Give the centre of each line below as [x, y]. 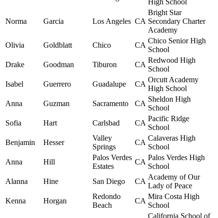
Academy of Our [174, 177]
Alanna [17, 182]
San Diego [109, 182]
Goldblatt [58, 45]
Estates [103, 166]
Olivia [15, 45]
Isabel [14, 84]
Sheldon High [169, 99]
